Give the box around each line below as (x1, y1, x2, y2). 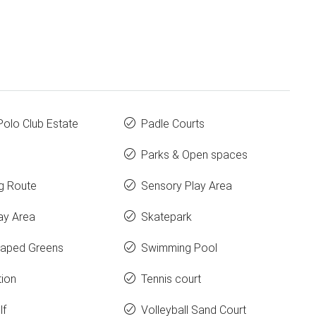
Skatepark (141, 210, 192, 224)
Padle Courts (141, 117, 205, 130)
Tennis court (141, 272, 201, 286)
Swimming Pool (141, 241, 217, 255)
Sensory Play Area (141, 179, 232, 193)
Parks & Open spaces (141, 148, 248, 162)
